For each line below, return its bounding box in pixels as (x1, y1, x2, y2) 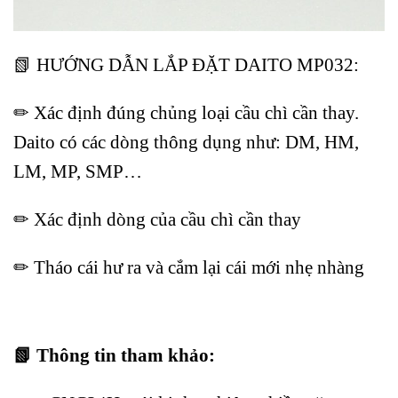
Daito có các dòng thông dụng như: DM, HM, (13, 131, 359, 152)
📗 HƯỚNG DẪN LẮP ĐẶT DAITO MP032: (13, 54, 359, 76)
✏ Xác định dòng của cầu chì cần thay (13, 208, 301, 229)
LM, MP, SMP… (13, 160, 142, 181)
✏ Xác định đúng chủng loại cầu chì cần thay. (13, 101, 359, 123)
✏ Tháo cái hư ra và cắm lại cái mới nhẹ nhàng (13, 256, 364, 277)
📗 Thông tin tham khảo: (13, 345, 215, 366)
